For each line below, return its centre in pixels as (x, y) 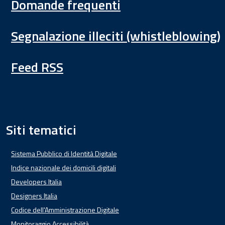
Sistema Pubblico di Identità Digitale (64, 153)
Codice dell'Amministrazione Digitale (65, 210)
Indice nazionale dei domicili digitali (64, 167)
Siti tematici (41, 130)
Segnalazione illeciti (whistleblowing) (116, 36)
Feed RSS (37, 67)
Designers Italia (34, 196)
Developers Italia (36, 182)
